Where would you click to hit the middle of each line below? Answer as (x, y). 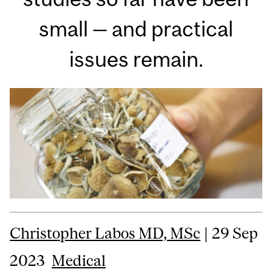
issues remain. (136, 59)
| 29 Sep (229, 233)
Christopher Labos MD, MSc (105, 233)
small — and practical (136, 29)
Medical (79, 260)
